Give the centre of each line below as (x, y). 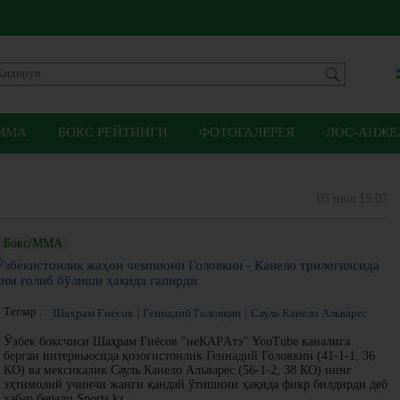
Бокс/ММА (33, 243)
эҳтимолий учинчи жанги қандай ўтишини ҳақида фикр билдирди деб (196, 384)
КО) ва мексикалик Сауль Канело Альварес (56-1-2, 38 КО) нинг (178, 370)
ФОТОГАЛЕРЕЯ (247, 132)
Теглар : (26, 311)
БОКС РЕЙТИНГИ (113, 132)
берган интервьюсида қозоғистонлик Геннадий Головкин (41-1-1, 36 (189, 356)
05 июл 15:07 (352, 199)
